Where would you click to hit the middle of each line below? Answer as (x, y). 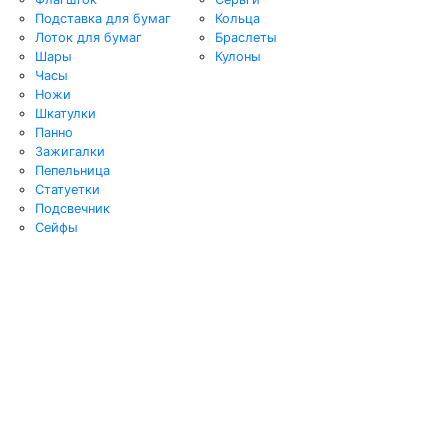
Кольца (237, 18)
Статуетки (67, 189)
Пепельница (72, 170)
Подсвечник (72, 208)
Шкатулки (65, 113)
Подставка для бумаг (103, 18)
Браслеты (246, 37)
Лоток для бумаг (88, 37)
